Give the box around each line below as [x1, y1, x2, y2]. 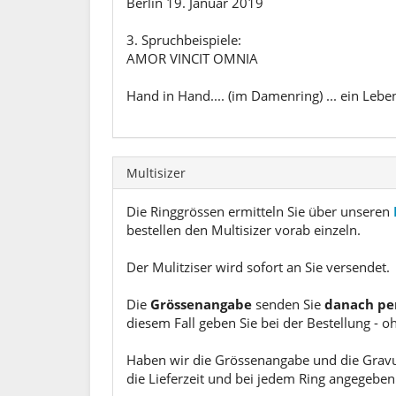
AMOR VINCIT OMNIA [126, 49, 258, 67]
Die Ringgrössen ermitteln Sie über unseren [126, 202, 393, 220]
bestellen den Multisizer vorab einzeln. [126, 221, 361, 239]
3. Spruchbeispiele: [126, 31, 241, 49]
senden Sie [252, 295, 324, 313]
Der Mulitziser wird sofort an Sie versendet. [126, 258, 390, 276]
